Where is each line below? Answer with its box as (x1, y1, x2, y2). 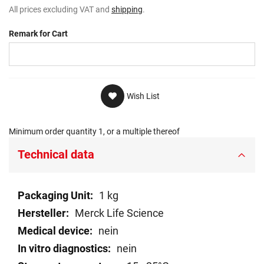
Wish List (126, 91, 160, 101)
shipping (111, 5, 143, 15)
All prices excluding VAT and (9, 5, 111, 15)
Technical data (18, 147, 94, 162)
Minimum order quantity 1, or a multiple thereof (9, 127, 180, 137)
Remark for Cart (9, 29, 68, 39)
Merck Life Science (75, 207, 164, 220)
